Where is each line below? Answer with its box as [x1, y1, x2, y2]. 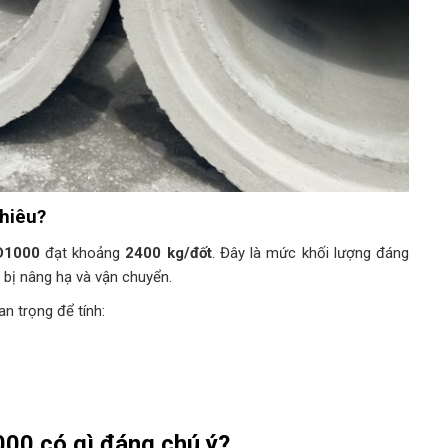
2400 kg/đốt [125, 244, 212, 263]
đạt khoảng [39, 244, 126, 263]
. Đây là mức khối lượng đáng [211, 244, 409, 263]
